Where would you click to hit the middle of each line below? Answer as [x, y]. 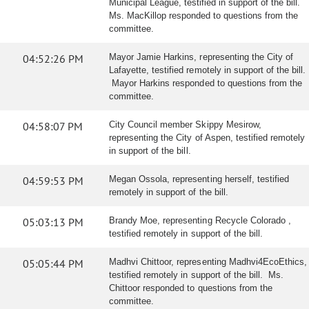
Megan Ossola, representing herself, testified [199, 179]
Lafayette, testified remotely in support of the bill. [208, 70]
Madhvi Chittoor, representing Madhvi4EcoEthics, [208, 262]
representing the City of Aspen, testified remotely [207, 138]
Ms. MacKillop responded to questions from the [203, 16]
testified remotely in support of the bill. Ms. [197, 275]
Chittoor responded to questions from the [191, 288]
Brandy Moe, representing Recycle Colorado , [200, 220]
